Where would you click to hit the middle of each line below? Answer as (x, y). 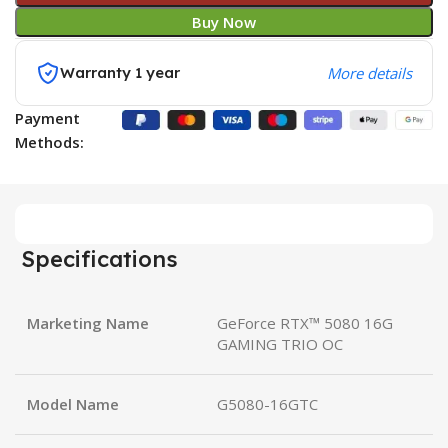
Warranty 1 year (120, 73)
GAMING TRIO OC (280, 344)
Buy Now (224, 22)
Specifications (96, 259)
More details (369, 73)
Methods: (50, 142)
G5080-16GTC (267, 404)
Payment (48, 118)
